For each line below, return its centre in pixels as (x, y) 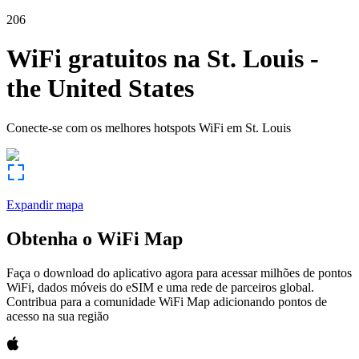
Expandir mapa (45, 204)
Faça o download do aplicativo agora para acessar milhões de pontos (179, 272)
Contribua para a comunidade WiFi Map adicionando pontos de (167, 301)
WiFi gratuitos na (103, 59)
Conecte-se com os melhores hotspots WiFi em (124, 127)
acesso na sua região (58, 316)
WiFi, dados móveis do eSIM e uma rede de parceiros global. (160, 287)
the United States (100, 89)
